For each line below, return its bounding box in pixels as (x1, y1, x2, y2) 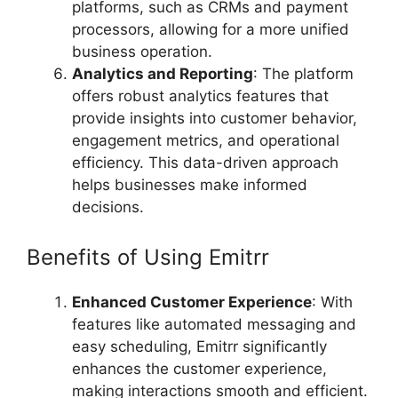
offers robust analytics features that (72, 87, 329, 106)
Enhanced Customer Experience (72, 292, 312, 311)
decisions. (72, 198, 144, 217)
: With (312, 292, 353, 311)
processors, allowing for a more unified (72, 20, 349, 39)
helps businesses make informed (72, 176, 307, 195)
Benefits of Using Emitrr (27, 243, 269, 270)
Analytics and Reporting (72, 65, 253, 84)
